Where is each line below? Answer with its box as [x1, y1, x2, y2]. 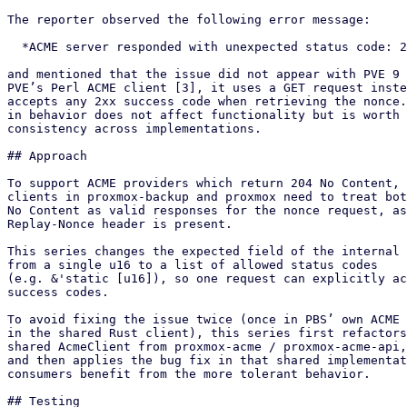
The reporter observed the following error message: [7, 13, 371, 26]
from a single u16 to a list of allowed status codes [7, 258, 378, 272]
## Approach [7, 149, 87, 163]
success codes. [7, 285, 109, 299]
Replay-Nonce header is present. [7, 217, 233, 231]
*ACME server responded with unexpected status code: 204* [7, 40, 22, 54]
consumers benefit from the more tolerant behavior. [7, 367, 371, 381]
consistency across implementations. [7, 122, 262, 135]
